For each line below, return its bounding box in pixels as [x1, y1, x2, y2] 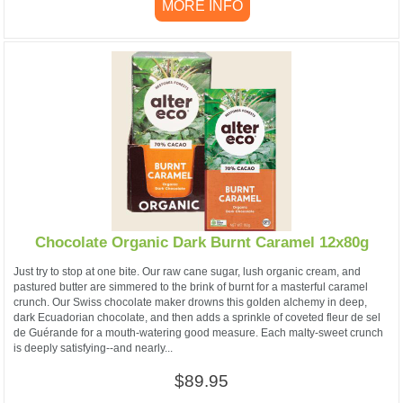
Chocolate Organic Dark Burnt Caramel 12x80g [34, 234, 369, 252]
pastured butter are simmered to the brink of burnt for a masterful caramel [13, 280, 368, 293]
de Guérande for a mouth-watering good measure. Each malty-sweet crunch [13, 326, 383, 339]
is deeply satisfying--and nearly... [13, 341, 173, 354]
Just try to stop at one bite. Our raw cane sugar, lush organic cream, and [13, 264, 361, 278]
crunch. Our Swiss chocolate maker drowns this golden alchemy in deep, [13, 295, 367, 309]
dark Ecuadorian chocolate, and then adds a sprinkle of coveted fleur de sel [13, 310, 381, 324]
